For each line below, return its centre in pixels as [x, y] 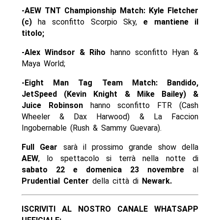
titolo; [33, 33]
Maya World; [43, 64]
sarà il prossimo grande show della [131, 147]
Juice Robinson [52, 106]
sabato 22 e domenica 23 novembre [107, 170]
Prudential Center [55, 181]
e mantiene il [171, 22]
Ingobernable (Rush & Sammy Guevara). [91, 128]
